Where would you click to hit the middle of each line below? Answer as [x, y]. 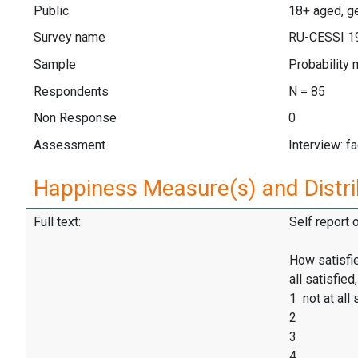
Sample [55, 64]
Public [51, 10]
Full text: [57, 222]
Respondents [71, 91]
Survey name [70, 38]
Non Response [75, 118]
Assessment [70, 145]
